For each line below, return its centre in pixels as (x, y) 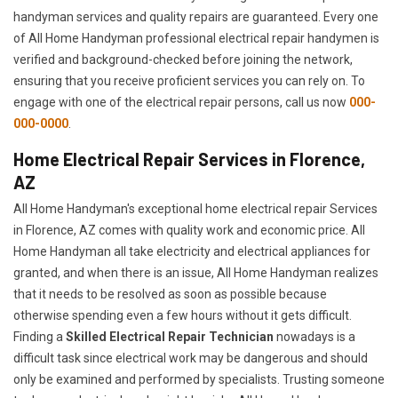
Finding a (40, 337)
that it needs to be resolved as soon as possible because (170, 295)
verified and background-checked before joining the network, (183, 60)
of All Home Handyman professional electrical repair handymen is (196, 39)
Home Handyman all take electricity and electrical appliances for (192, 252)
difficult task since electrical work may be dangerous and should (191, 358)
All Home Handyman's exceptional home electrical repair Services (195, 209)
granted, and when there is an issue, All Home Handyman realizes (196, 273)
